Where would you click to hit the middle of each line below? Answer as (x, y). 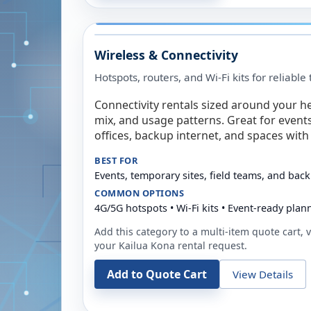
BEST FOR (116, 160)
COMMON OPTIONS (140, 193)
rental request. (211, 245)
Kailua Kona (147, 245)
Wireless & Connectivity (166, 55)
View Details (263, 274)
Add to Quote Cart (157, 274)
